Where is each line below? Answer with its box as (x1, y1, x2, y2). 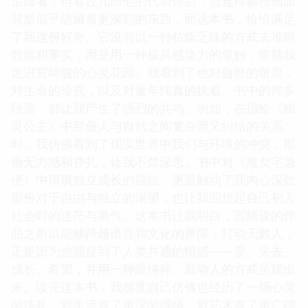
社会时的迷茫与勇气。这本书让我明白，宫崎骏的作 (11, 206, 296, 223)
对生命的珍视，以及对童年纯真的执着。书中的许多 (11, 81, 296, 98)
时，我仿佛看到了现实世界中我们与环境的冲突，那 (11, 135, 296, 152)
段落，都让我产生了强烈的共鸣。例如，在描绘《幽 (11, 99, 296, 116)
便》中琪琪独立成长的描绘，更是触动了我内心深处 (11, 170, 296, 188)
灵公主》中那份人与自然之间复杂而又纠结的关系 (11, 117, 283, 134)
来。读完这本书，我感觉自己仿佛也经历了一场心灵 (11, 278, 296, 295)
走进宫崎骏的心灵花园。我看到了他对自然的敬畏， (11, 63, 296, 80)
